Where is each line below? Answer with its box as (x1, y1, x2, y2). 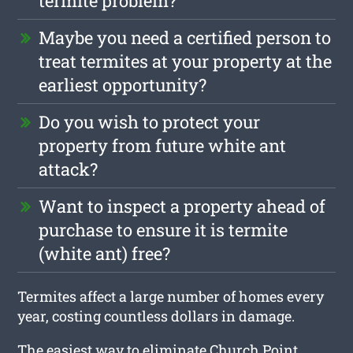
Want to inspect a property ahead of (39, 194, 326, 217)
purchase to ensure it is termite (39, 217, 288, 241)
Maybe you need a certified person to (39, 25, 332, 49)
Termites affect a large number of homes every (17, 286, 325, 306)
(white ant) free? (39, 241, 171, 265)
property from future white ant (39, 133, 287, 157)
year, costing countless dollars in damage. (17, 306, 295, 325)
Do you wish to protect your (39, 110, 261, 133)
